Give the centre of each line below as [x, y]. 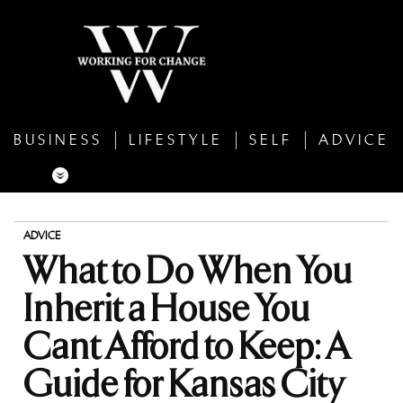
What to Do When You [188, 269]
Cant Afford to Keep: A [187, 345]
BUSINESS [58, 140]
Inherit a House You [167, 307]
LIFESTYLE [176, 140]
